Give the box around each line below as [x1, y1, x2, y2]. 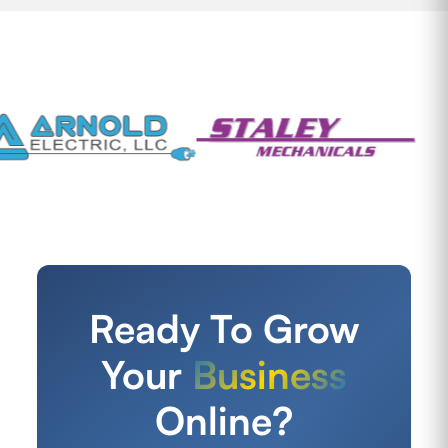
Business [192, 349, 347, 398]
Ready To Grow [88, 303, 360, 352]
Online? [155, 395, 293, 444]
